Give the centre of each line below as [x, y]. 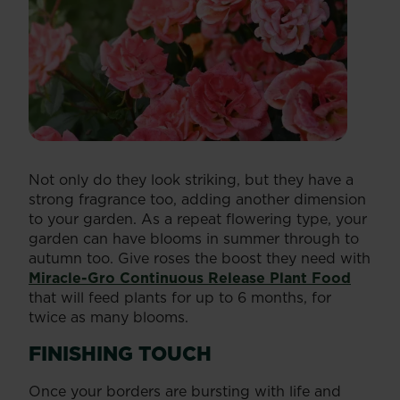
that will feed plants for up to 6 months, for [180, 297]
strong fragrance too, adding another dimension [197, 199]
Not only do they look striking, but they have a [191, 179]
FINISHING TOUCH [120, 353]
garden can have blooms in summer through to [194, 238]
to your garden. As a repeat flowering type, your [198, 218]
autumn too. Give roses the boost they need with [200, 258]
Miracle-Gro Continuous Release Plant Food [190, 277]
